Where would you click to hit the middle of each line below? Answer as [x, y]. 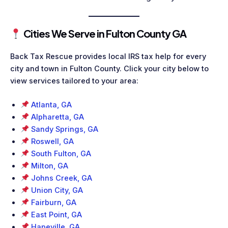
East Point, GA [56, 215]
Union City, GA [57, 190]
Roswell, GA [52, 141]
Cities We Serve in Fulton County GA [104, 33]
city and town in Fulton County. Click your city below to [109, 68]
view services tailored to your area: [74, 81]
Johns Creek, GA [61, 178]
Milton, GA [49, 166]
